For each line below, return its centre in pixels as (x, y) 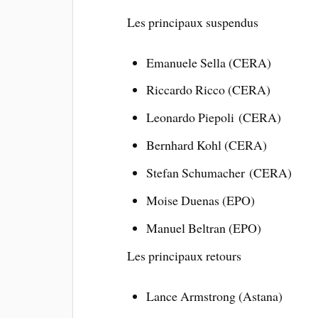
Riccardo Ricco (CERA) (208, 90)
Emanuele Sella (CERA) (208, 62)
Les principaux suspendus (193, 22)
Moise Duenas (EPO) (200, 201)
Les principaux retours (185, 255)
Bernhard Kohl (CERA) (206, 145)
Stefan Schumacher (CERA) (219, 173)
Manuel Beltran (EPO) (203, 228)
